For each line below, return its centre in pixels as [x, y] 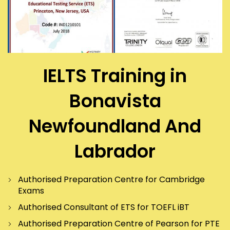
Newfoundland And [115, 126]
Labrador [115, 151]
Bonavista [115, 101]
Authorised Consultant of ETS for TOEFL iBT [104, 207]
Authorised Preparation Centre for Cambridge [111, 180]
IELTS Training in [115, 76]
